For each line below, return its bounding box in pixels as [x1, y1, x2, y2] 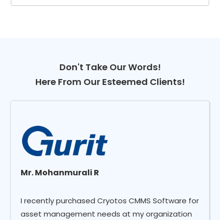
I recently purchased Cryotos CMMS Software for [21, 195, 199, 206]
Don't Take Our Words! [59, 60, 161, 73]
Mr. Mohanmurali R [21, 166, 100, 178]
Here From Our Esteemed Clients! [35, 75, 185, 88]
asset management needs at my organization [21, 208, 192, 219]
